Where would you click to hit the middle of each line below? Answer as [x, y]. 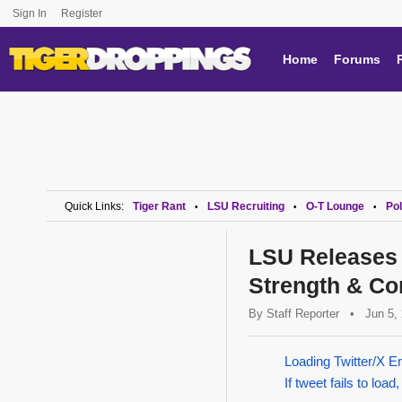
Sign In [30, 13]
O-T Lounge [335, 206]
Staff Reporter [303, 314]
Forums [357, 59]
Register [83, 13]
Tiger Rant [159, 206]
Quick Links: [94, 206]
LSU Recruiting [246, 206]
